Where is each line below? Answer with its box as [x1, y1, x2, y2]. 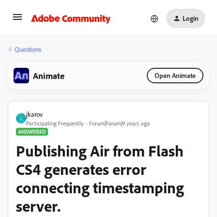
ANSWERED [18, 128, 46, 135]
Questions [15, 45, 41, 53]
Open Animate [155, 71, 196, 79]
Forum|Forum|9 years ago [89, 120, 150, 127]
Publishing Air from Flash [16, 141, 184, 160]
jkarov [26, 110, 43, 118]
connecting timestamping [16, 178, 184, 197]
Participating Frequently [26, 120, 84, 127]
